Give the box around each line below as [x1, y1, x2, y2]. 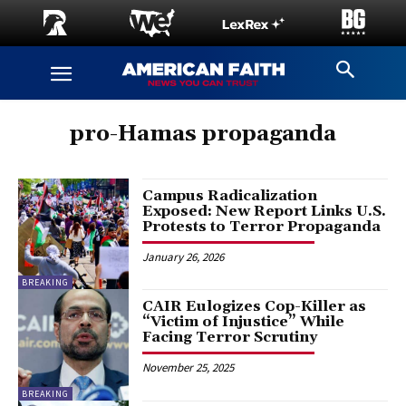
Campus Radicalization [142, 187, 318, 205]
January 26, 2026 [142, 249, 225, 265]
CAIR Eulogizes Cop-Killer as [142, 297, 367, 316]
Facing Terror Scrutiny [142, 328, 318, 347]
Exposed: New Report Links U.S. [142, 202, 387, 220]
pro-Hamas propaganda [70, 121, 336, 148]
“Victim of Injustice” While [142, 313, 345, 332]
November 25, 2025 [142, 360, 235, 376]
